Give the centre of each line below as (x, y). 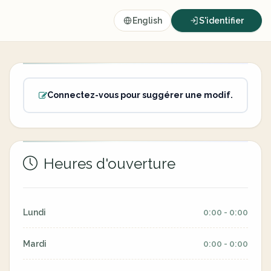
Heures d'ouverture (108, 164)
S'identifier (221, 21)
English (147, 21)
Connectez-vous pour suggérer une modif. (140, 95)
